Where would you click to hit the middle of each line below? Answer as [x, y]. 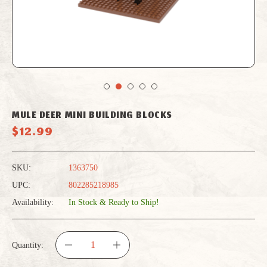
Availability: [33, 203]
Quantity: [28, 245]
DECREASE [82, 257]
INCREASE [130, 257]
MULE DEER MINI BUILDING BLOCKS [92, 116]
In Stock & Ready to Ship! [114, 203]
